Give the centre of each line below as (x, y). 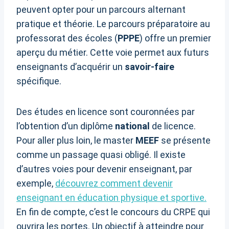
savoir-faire (150, 67)
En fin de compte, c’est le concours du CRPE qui (113, 212)
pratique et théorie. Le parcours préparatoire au (113, 24)
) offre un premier (175, 38)
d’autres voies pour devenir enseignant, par (104, 169)
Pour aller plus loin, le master (76, 141)
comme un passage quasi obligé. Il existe (101, 155)
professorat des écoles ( (67, 38)
